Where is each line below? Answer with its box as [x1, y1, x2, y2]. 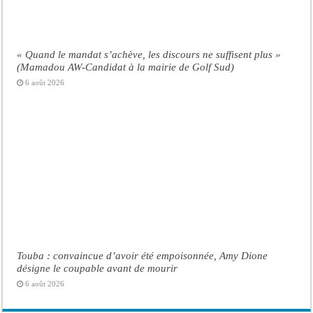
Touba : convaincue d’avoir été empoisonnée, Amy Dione [17, 249, 268, 261]
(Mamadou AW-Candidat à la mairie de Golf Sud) [17, 61, 235, 73]
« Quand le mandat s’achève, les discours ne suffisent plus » [17, 48, 282, 61]
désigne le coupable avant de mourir [17, 261, 178, 274]
